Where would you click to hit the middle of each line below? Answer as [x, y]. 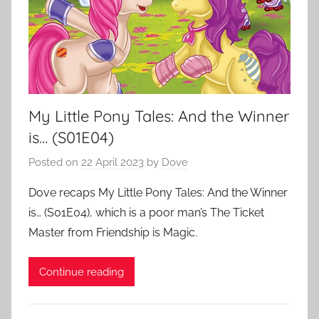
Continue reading [82, 272]
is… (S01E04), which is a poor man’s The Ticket [146, 213]
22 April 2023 [113, 162]
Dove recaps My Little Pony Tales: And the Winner [158, 193]
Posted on [55, 162]
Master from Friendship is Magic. [113, 232]
